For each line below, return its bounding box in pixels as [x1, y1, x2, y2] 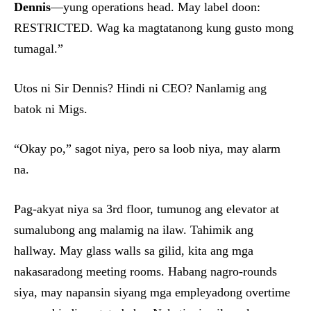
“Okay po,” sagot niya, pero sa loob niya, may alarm [14, 142, 280, 156]
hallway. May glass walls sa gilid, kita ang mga [14, 244, 253, 258]
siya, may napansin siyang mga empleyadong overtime [14, 285, 290, 300]
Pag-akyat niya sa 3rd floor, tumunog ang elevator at [14, 202, 279, 217]
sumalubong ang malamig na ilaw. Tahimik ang [14, 223, 253, 237]
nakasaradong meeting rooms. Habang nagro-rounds [14, 264, 277, 279]
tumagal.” [14, 42, 63, 56]
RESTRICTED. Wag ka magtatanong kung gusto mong [14, 21, 294, 35]
